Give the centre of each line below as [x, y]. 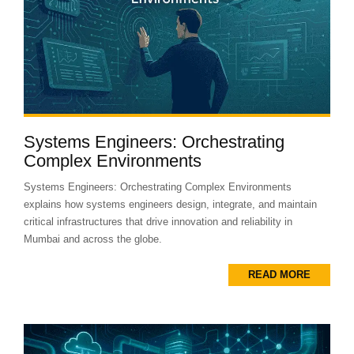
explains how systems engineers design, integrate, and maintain [170, 204]
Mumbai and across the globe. [93, 239]
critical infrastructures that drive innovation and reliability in [158, 221]
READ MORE [279, 274]
